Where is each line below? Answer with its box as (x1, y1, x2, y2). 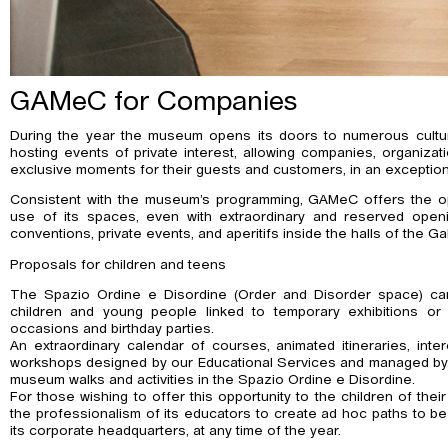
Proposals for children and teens (10, 257, 226, 272)
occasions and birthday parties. (10, 322, 214, 337)
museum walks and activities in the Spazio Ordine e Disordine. (10, 373, 415, 388)
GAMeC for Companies (10, 88, 298, 115)
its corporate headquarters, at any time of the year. (10, 424, 341, 439)
